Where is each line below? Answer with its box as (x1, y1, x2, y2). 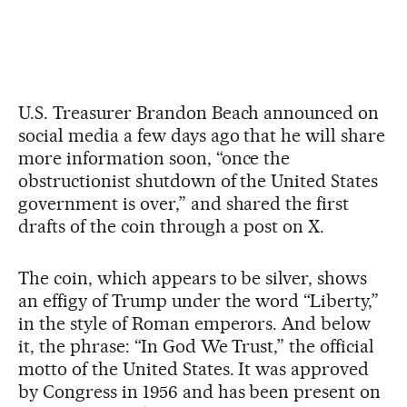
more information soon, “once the (18, 147, 291, 169)
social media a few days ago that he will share (18, 124, 386, 146)
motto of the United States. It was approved (18, 358, 370, 380)
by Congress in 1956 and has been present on (18, 381, 382, 402)
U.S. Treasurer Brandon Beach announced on (18, 102, 380, 124)
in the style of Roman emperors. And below (18, 313, 372, 334)
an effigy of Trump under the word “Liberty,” (18, 290, 380, 312)
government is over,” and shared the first (18, 193, 350, 214)
